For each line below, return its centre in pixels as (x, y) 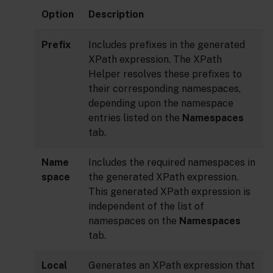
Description (116, 14)
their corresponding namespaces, (165, 89)
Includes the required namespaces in (172, 162)
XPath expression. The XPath (155, 59)
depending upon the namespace (161, 103)
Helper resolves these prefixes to (165, 74)
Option (58, 14)
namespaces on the (134, 221)
